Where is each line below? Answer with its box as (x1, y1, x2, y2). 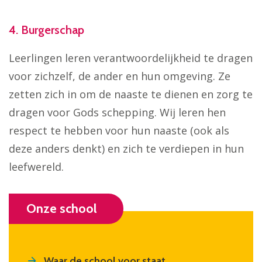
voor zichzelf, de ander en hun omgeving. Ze (9, 68, 230, 83)
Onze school (26, 200, 97, 216)
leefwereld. (9, 159, 64, 174)
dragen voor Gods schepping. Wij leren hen (9, 105, 226, 119)
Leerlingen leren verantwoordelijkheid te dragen (9, 50, 253, 65)
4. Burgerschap (9, 23, 84, 37)
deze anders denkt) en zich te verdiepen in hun (9, 141, 244, 156)
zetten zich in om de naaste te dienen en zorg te (9, 87, 253, 101)
